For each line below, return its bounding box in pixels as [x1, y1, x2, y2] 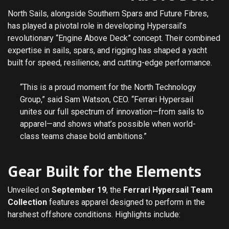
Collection [8, 197, 47, 207]
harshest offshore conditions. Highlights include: [8, 209, 180, 219]
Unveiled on [8, 185, 52, 195]
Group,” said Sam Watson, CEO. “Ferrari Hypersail [20, 94, 193, 104]
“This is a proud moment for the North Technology [20, 82, 196, 92]
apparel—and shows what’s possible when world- [20, 119, 196, 129]
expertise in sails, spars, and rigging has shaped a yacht [8, 45, 207, 55]
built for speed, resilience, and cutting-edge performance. [8, 57, 212, 67]
